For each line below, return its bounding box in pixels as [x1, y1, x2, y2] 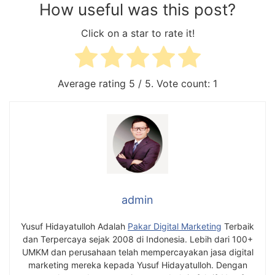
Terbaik [222, 220, 254, 231]
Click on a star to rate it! [80, 27, 195, 40]
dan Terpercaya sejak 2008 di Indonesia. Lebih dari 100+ [22, 233, 253, 244]
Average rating [58, 77, 129, 90]
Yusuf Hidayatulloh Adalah [21, 220, 128, 231]
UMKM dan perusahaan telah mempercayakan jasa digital [21, 246, 254, 257]
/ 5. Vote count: [135, 77, 213, 90]
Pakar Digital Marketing [128, 220, 222, 231]
